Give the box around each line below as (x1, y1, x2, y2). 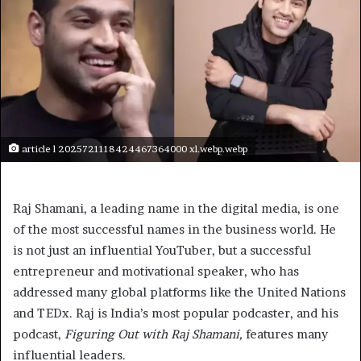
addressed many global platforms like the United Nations (13, 284, 346, 301)
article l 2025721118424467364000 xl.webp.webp (19, 143, 247, 156)
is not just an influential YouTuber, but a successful (13, 243, 311, 259)
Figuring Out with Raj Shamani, (64, 326, 243, 342)
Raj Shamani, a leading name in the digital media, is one (13, 201, 339, 217)
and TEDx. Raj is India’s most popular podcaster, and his (13, 305, 338, 322)
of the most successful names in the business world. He (13, 222, 336, 238)
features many (243, 326, 328, 342)
